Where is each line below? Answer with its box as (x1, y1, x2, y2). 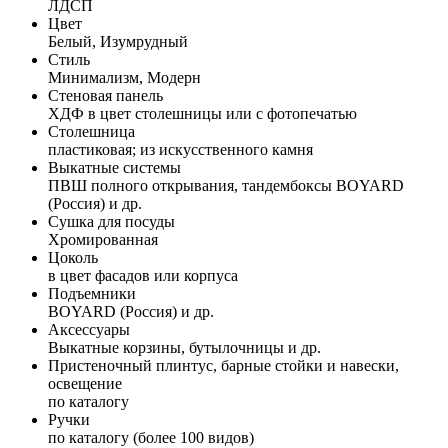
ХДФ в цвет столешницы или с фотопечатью (48, 104, 357, 122)
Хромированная (48, 230, 158, 248)
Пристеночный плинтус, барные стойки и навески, (48, 356, 399, 374)
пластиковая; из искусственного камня (48, 140, 313, 158)
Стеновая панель (48, 86, 163, 104)
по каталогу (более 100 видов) (48, 428, 254, 446)
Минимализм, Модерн (48, 68, 201, 86)
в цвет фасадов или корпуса (48, 266, 238, 284)
